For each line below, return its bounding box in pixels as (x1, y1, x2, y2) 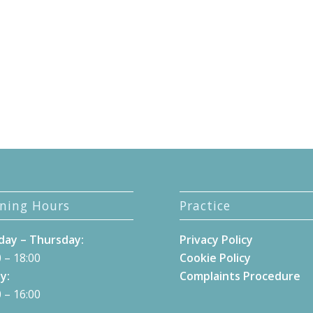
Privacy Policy (180, 231, 254, 247)
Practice (180, 196, 231, 214)
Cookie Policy (180, 249, 252, 265)
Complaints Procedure (180, 268, 301, 284)
